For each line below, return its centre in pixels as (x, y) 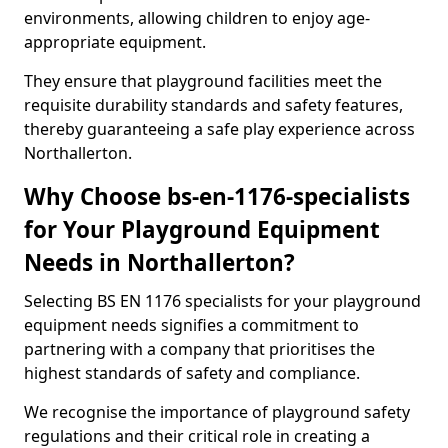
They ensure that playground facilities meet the (203, 81)
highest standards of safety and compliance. (192, 373)
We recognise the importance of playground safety (217, 412)
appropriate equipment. (115, 42)
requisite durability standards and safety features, (213, 105)
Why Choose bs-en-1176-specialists (217, 196)
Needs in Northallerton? (159, 262)
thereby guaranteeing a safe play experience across (219, 129)
